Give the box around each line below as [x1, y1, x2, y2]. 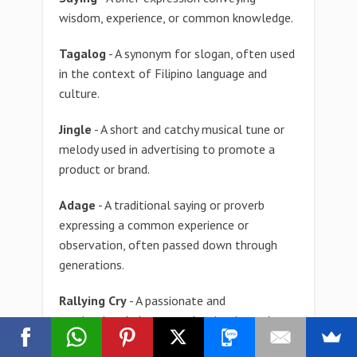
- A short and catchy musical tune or [92, 121, 284, 137]
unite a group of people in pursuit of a [59, 332, 262, 348]
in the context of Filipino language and [59, 65, 267, 81]
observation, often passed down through [59, 237, 277, 253]
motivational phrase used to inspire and [59, 312, 270, 328]
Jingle [59, 121, 92, 137]
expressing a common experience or [59, 217, 249, 233]
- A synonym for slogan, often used [106, 45, 295, 61]
